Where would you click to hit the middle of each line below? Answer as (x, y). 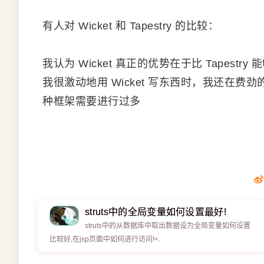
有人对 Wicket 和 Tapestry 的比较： (131, 26)
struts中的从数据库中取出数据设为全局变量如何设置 (168, 226)
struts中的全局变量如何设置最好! (156, 212)
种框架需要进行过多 (92, 101)
